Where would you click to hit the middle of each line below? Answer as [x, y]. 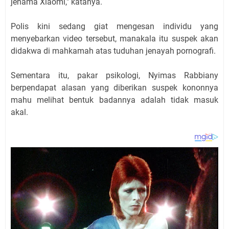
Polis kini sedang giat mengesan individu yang [114, 26]
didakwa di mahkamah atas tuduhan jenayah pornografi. [114, 51]
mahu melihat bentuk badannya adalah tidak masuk [114, 100]
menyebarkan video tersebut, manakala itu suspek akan [114, 38]
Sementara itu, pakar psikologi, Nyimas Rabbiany [114, 75]
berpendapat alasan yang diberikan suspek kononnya [114, 87]
